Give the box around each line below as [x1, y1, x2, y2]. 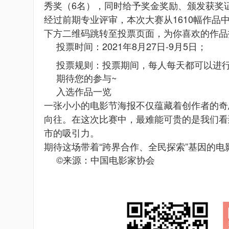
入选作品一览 [56, 84, 111, 98]
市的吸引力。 [44, 126, 99, 139]
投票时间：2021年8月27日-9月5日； [56, 39, 207, 53]
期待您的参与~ [56, 71, 117, 84]
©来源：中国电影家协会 [56, 153, 155, 166]
